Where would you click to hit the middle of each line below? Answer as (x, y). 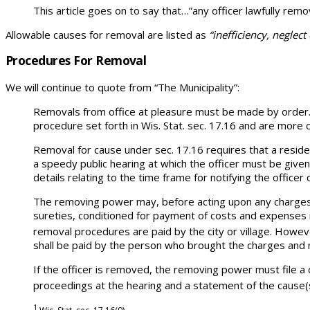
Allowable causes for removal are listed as (107, 34)
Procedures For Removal (76, 61)
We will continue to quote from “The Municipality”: (122, 87)
